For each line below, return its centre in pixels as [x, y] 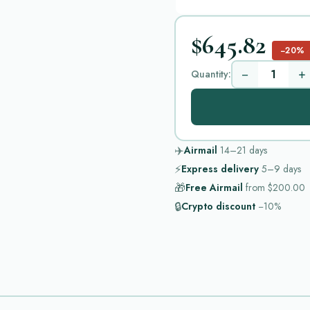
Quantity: [211, 74]
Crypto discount [218, 206]
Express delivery [220, 169]
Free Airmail [214, 188]
